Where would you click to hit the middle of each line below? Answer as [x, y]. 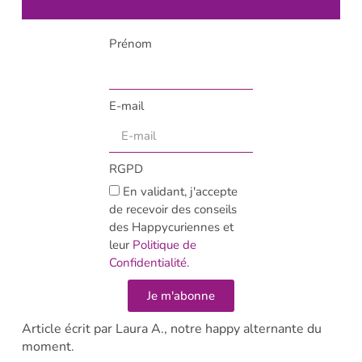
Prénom [131, 43]
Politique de [165, 245]
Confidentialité [148, 263]
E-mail [127, 106]
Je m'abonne [181, 295]
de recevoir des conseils [173, 210]
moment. [48, 347]
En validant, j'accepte [181, 192]
